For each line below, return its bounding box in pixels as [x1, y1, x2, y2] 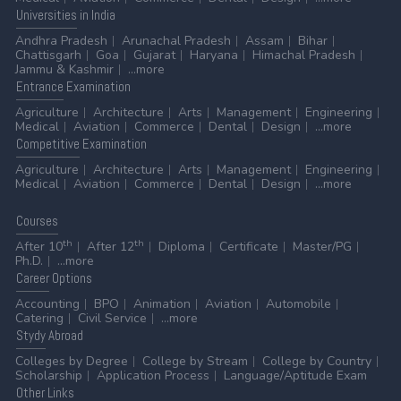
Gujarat [132, 47, 175, 64]
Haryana [189, 47, 238, 64]
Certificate [218, 238, 278, 256]
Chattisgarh [14, 47, 81, 64]
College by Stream [141, 353, 248, 371]
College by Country [261, 353, 371, 371]
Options [48, 269, 92, 287]
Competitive [15, 135, 80, 153]
